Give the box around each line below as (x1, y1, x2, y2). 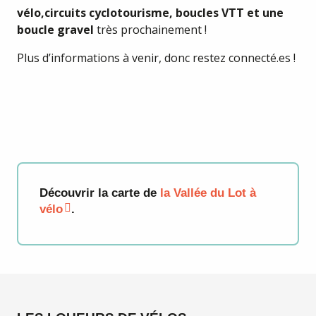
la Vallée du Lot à (160, 186, 256, 200)
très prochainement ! (94, 22, 207, 37)
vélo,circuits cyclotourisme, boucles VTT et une (17, 5, 284, 20)
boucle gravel (17, 22, 94, 37)
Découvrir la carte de (39, 186, 160, 200)
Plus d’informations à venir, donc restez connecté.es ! (17, 50, 296, 66)
